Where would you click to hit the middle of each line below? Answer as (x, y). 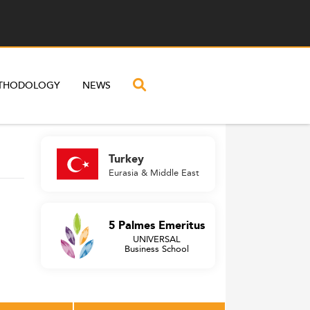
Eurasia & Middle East (154, 172)
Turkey (126, 159)
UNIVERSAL (157, 239)
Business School (157, 248)
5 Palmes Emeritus (157, 226)
